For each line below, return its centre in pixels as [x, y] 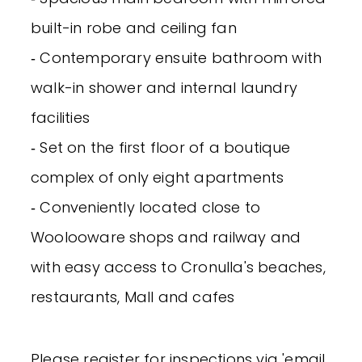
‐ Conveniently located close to [146, 207]
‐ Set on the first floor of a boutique [161, 147]
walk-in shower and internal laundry [164, 87]
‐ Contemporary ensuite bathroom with [177, 57]
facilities [60, 117]
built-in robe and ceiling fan [134, 27]
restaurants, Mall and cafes [133, 297]
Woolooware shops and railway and [166, 237]
